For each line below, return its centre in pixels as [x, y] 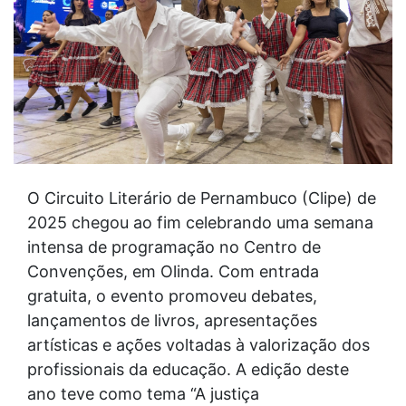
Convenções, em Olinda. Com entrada [173, 271]
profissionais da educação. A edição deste [188, 369]
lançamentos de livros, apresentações [172, 320]
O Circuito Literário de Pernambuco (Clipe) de [202, 198]
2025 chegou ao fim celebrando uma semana [200, 222]
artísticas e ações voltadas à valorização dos [198, 345]
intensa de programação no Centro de [174, 247]
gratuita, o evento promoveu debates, [172, 296]
